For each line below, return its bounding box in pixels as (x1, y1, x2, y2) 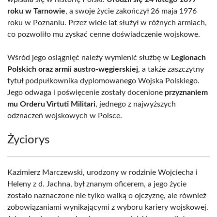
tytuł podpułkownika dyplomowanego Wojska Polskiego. (7, 77, 200, 85)
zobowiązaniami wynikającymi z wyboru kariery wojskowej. (7, 203, 208, 211)
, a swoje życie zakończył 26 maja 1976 (65, 7, 197, 15)
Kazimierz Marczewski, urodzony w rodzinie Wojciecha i (7, 169, 198, 176)
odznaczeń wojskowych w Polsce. (7, 112, 122, 120)
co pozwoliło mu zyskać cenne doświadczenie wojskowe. (7, 31, 200, 38)
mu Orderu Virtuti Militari (7, 100, 95, 108)
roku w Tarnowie (7, 7, 65, 15)
